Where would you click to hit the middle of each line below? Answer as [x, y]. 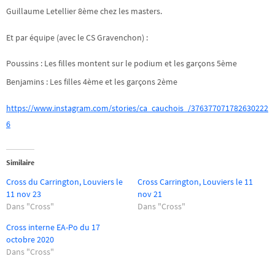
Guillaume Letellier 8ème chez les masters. [84, 11]
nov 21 [150, 194]
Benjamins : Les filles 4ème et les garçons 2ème [92, 82]
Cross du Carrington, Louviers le [64, 182]
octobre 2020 [30, 240]
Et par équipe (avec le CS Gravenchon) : [77, 37]
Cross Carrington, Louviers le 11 [195, 182]
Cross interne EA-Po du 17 [53, 227]
